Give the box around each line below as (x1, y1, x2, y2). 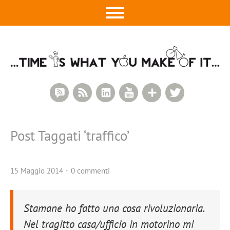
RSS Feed (92, 85, 129, 98)
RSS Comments (69, 85, 129, 98)
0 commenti (71, 166, 110, 176)
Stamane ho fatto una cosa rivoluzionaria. (24, 201, 204, 216)
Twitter (184, 85, 212, 98)
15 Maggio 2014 (10, 166, 63, 176)
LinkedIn (115, 85, 149, 98)
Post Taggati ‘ (10, 126, 86, 145)
